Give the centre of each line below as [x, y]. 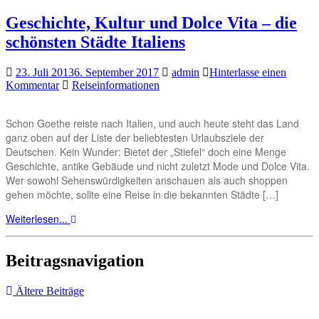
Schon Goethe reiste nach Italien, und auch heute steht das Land [152, 123]
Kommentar [32, 85]
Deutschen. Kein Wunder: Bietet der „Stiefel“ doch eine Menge [146, 151]
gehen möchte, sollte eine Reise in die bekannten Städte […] [142, 194]
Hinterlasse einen [248, 72]
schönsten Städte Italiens [95, 42]
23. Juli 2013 [45, 72]
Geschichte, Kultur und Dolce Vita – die [151, 23]
